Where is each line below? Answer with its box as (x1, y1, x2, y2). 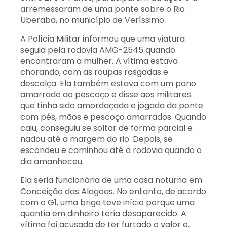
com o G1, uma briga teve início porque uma (20, 197, 195, 208)
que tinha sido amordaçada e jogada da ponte (20, 100, 203, 111)
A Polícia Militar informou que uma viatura (20, 33, 185, 45)
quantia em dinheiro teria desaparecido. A (20, 208, 186, 219)
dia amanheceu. (20, 156, 84, 167)
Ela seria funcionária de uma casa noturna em (20, 174, 202, 186)
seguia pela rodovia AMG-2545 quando (20, 44, 175, 56)
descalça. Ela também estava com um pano (20, 78, 196, 89)
